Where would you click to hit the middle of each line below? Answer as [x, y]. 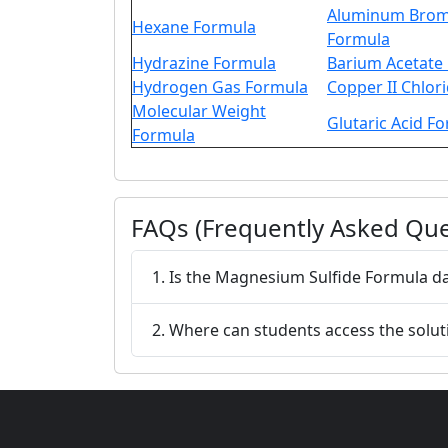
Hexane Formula [194, 27]
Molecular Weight [199, 111]
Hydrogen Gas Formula [220, 87]
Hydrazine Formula [204, 63]
